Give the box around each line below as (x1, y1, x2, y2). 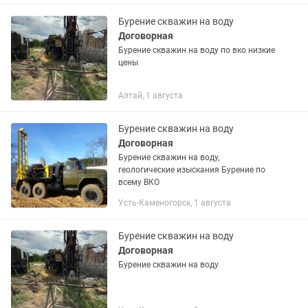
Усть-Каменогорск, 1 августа (118, 198, 231, 208)
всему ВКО (118, 177, 159, 187)
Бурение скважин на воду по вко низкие (118, 45, 275, 55)
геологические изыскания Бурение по (118, 165, 265, 175)
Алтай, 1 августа (118, 91, 183, 100)
